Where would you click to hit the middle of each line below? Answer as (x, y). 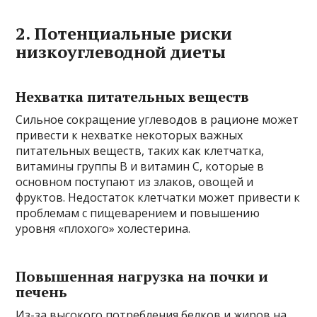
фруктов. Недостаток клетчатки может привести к (158, 197)
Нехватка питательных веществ (133, 96)
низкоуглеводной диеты (121, 51)
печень (42, 292)
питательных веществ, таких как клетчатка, (140, 150)
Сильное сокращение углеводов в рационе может (157, 119)
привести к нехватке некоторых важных (129, 135)
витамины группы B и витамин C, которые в (140, 166)
